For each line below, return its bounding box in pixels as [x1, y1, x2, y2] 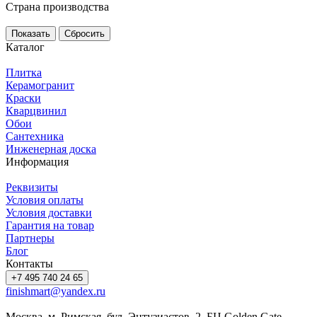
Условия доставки [6, 206, 92, 219]
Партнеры [6, 231, 54, 244]
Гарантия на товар [6, 219, 94, 231]
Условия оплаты [6, 193, 83, 206]
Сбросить [64, 28, 105, 39]
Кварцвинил [6, 104, 67, 117]
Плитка [6, 66, 42, 79]
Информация [6, 155, 69, 168]
